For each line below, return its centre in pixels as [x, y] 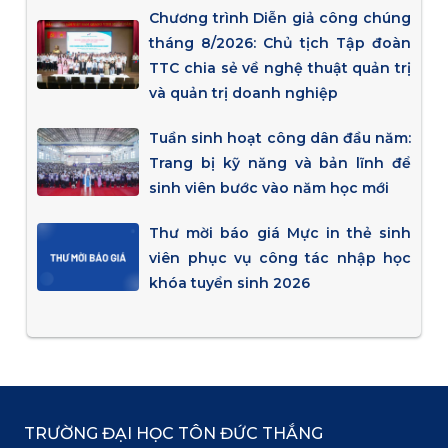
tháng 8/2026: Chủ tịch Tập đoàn [280, 42]
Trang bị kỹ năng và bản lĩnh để [280, 162]
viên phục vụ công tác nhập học [280, 257]
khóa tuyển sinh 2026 [230, 282]
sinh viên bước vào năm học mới [269, 187]
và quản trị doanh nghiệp [244, 92]
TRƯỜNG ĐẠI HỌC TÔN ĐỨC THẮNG [173, 433]
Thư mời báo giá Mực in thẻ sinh [280, 232]
